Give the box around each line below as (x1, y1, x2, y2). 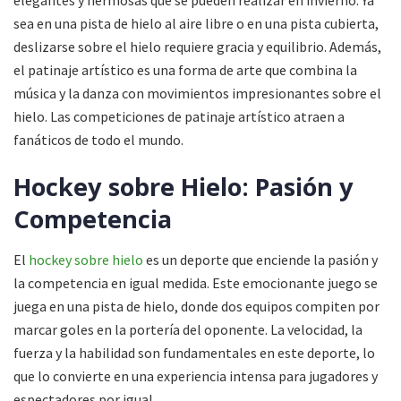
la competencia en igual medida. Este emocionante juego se (13, 273, 378, 292)
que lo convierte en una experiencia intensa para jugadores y (13, 366, 378, 385)
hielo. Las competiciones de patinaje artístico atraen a (13, 107, 345, 125)
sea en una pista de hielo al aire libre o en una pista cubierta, (13, 13, 379, 32)
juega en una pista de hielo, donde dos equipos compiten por (13, 296, 380, 315)
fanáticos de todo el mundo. (13, 130, 183, 149)
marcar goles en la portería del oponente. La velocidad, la (13, 320, 363, 338)
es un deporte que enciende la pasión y (143, 250, 378, 269)
